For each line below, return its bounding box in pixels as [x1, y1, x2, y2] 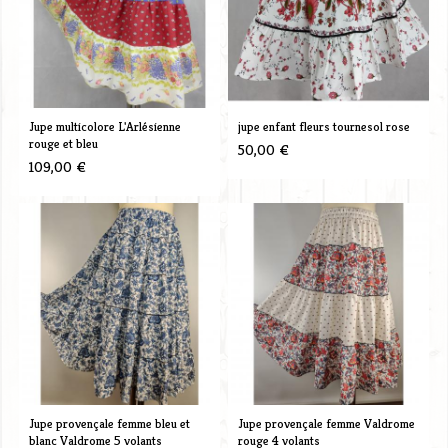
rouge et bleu [28, 134, 98, 152]
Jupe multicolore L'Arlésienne [28, 117, 181, 135]
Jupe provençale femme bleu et [28, 414, 190, 432]
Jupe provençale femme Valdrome [237, 414, 415, 432]
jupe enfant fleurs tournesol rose [237, 117, 410, 135]
